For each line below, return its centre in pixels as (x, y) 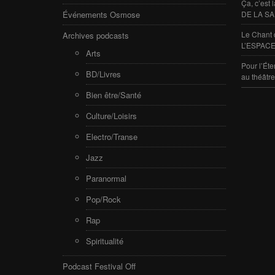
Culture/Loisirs (111, 115)
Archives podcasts (96, 35)
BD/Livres (103, 74)
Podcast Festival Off (99, 266)
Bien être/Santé (114, 95)
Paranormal (106, 178)
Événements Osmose (101, 14)
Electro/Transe (112, 136)
